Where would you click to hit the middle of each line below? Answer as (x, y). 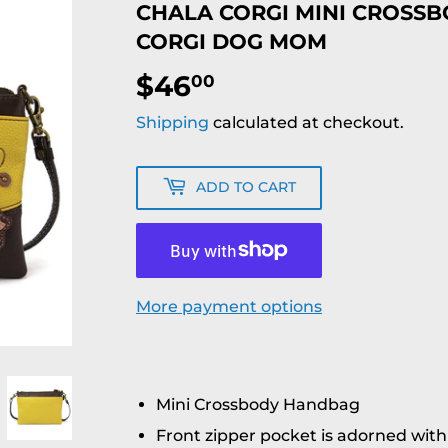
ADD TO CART (246, 187)
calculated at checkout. (306, 122)
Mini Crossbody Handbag (258, 404)
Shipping (172, 122)
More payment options (229, 306)
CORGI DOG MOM (231, 41)
